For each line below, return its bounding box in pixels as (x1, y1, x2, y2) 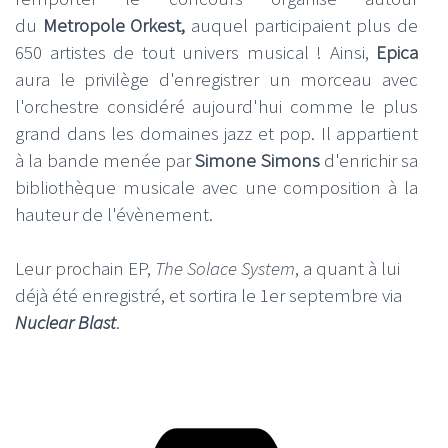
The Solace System (155, 255, 295, 280)
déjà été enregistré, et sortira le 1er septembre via (15, 282, 402, 307)
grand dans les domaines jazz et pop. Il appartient (15, 121, 418, 145)
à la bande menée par (15, 148, 196, 172)
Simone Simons (195, 148, 320, 172)
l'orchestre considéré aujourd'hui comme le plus (15, 94, 418, 118)
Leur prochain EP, (15, 255, 155, 280)
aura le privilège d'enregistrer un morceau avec (15, 67, 418, 91)
